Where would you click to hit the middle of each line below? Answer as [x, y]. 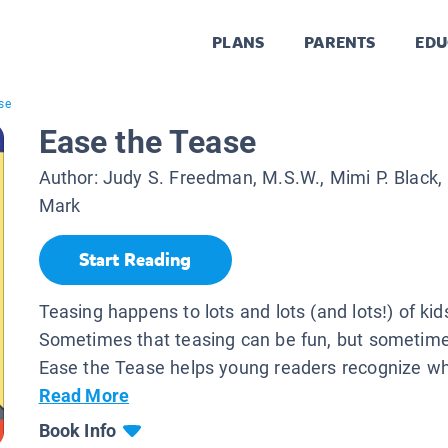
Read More [84, 395]
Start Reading [135, 260]
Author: [70, 178]
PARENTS [340, 43]
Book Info [77, 430]
